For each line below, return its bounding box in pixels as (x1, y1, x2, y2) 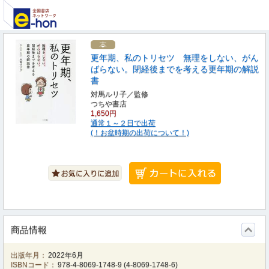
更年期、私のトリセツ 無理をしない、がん (91, 53, 259, 62)
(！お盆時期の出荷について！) (91, 128, 189, 137)
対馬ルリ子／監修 (91, 90, 148, 98)
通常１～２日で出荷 (91, 119, 156, 127)
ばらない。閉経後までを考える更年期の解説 (91, 64, 259, 74)
